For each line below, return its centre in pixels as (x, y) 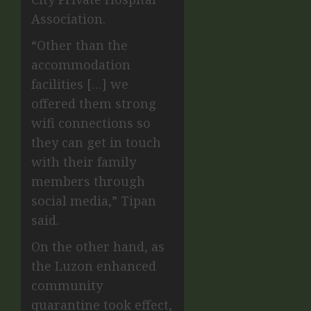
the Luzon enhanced (94, 266)
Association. (68, 19)
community (67, 286)
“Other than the (79, 45)
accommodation (81, 65)
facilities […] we (80, 84)
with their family (84, 162)
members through (88, 182)
